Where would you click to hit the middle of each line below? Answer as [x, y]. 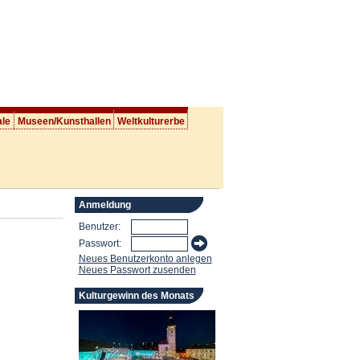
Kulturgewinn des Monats [136, 296]
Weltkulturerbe [151, 121]
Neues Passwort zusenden [137, 270]
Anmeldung [104, 205]
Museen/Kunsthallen [64, 121]
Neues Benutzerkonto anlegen [145, 259]
